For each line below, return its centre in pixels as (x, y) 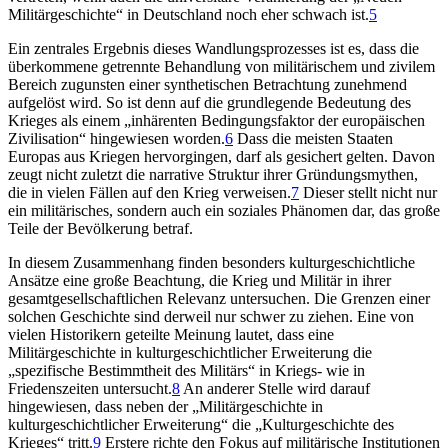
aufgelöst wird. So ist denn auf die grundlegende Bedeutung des (209, 102)
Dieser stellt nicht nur (368, 192)
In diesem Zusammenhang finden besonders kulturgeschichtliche (211, 262)
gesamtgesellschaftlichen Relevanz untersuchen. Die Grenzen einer (219, 298)
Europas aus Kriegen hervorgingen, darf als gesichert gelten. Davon (221, 156)
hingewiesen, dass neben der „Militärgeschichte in (165, 406)
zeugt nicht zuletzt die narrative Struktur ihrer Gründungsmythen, (213, 174)
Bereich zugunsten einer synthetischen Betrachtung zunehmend (207, 84)
